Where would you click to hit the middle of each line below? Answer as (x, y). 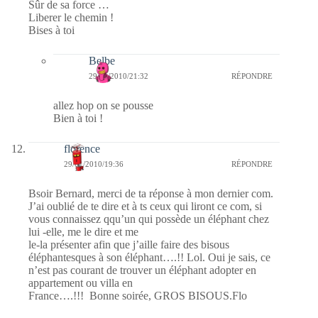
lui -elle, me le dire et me (83, 231)
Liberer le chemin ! (71, 17)
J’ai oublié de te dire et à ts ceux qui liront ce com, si (145, 206)
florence (82, 148)
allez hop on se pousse (103, 105)
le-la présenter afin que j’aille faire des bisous (129, 244)
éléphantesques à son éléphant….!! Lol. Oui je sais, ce (149, 257)
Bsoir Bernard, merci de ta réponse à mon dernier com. (151, 193)
